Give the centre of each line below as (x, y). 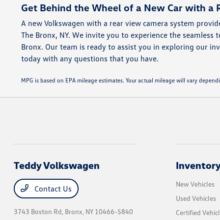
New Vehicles (195, 184)
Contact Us (52, 189)
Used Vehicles (196, 198)
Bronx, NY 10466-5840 (99, 211)
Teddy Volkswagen (57, 165)
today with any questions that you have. (90, 58)
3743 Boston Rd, (40, 211)
